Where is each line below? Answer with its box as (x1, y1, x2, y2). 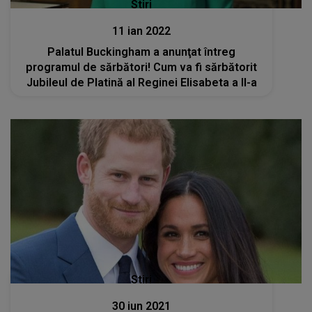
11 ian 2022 (112, 24, 171, 38)
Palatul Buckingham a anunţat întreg (47, 45, 236, 58)
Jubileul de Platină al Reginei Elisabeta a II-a (26, 75, 257, 89)
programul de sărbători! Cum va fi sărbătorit (26, 60, 258, 74)
